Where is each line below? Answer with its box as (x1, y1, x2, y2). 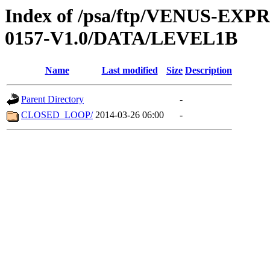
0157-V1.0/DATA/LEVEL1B (5, 27, 237, 49)
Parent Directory (21, 94, 84, 105)
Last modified (101, 65, 158, 76)
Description (185, 65, 232, 76)
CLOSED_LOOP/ (21, 110, 93, 121)
